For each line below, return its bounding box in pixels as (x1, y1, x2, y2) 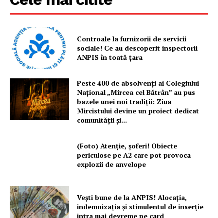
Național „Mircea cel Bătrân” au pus (77, 88, 196, 97)
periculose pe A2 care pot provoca (77, 150, 191, 160)
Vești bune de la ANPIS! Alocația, (77, 193, 187, 202)
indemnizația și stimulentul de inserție (77, 202, 204, 212)
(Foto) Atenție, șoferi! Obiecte (77, 141, 178, 151)
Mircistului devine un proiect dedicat (77, 106, 200, 116)
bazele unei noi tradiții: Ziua (77, 97, 172, 107)
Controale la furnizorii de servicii (77, 34, 187, 43)
